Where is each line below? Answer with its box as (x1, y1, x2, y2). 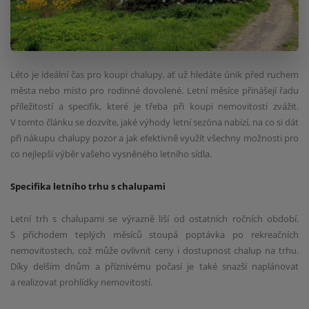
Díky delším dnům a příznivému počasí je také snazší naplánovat (10, 259, 299, 272)
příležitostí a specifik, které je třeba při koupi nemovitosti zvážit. (10, 100, 299, 113)
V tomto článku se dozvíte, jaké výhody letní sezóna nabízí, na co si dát (10, 116, 299, 129)
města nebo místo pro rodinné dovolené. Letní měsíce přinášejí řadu (10, 84, 299, 97)
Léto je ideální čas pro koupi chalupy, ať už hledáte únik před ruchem (10, 68, 299, 81)
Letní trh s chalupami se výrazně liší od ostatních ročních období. (10, 212, 299, 225)
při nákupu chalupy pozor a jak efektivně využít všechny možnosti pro (10, 132, 299, 145)
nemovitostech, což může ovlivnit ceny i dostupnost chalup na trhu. (10, 243, 299, 257)
